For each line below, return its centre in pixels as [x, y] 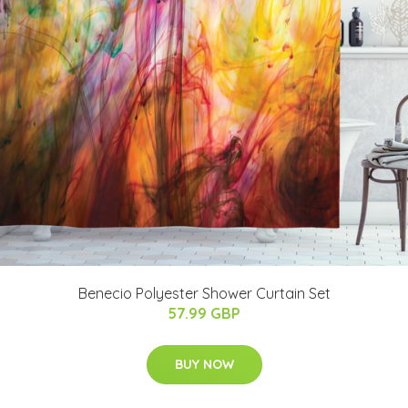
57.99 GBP [204, 313]
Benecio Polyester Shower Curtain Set [204, 293]
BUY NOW [204, 364]
